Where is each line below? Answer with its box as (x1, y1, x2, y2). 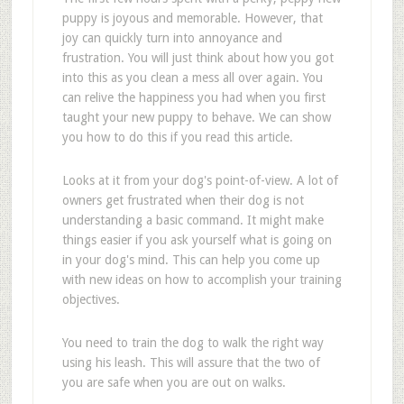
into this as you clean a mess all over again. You (61, 70, 323, 85)
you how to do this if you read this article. (61, 130, 293, 144)
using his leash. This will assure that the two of (61, 355, 320, 370)
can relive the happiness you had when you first (61, 90, 326, 105)
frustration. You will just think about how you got (61, 50, 334, 65)
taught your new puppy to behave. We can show (61, 110, 331, 124)
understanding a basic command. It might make (61, 213, 324, 227)
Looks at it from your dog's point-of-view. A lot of (61, 173, 338, 188)
